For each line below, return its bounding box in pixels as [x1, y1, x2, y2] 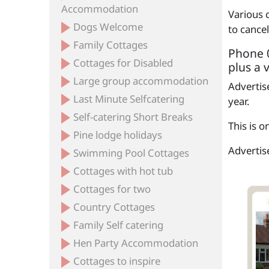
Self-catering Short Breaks [73, 110, 193, 124]
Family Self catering [73, 218, 164, 232]
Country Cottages [73, 200, 156, 214]
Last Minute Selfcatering [73, 92, 185, 106]
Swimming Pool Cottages [73, 146, 190, 160]
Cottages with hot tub [73, 164, 174, 178]
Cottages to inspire [73, 254, 161, 268]
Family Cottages [73, 38, 148, 52]
